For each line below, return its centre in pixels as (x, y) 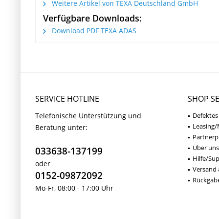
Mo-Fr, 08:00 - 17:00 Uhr (74, 188)
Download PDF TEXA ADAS (93, 31)
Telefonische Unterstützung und (88, 116)
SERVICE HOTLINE (67, 99)
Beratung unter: (61, 128)
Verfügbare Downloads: (92, 18)
